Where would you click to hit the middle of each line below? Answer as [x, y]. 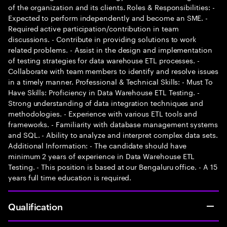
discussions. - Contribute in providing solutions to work [102, 39]
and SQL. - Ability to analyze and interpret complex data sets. [113, 134]
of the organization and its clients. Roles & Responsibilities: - [111, 7]
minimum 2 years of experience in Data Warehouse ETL [102, 156]
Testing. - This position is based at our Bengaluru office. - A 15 [113, 166]
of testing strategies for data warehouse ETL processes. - [104, 60]
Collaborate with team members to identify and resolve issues [113, 70]
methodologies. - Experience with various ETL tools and [103, 113]
